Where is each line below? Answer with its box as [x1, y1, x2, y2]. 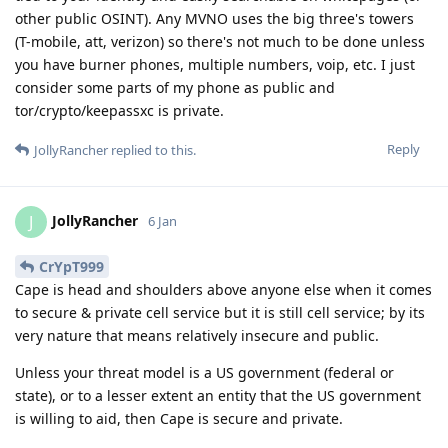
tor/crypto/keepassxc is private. [15, 100, 224, 120]
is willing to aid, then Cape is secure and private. [15, 408, 343, 428]
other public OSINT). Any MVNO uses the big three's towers [15, 8, 414, 28]
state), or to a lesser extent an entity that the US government [15, 385, 421, 405]
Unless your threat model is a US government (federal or [15, 362, 394, 382]
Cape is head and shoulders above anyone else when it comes [15, 279, 432, 299]
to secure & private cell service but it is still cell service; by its [15, 302, 425, 322]
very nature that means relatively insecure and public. [15, 325, 379, 345]
